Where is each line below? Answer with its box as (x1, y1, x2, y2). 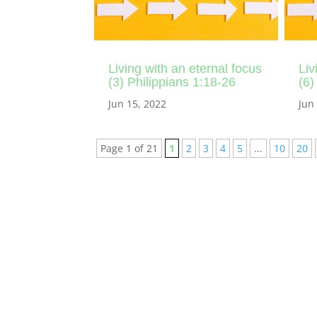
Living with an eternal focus (108, 61, 263, 76)
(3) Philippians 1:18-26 (108, 74, 236, 89)
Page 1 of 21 (100, 141, 158, 155)
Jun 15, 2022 (108, 96, 167, 110)
